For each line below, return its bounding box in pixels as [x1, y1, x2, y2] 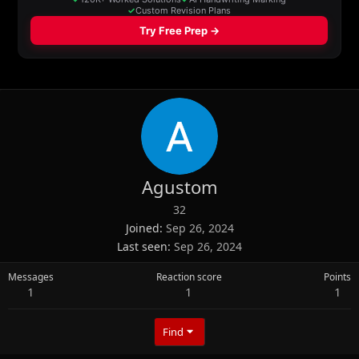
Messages [8, 269, 54, 284]
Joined [125, 220, 159, 236]
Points [324, 269, 351, 284]
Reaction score [155, 269, 222, 284]
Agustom [141, 174, 218, 199]
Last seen [117, 238, 167, 254]
